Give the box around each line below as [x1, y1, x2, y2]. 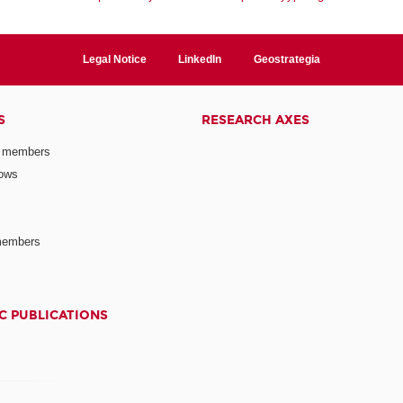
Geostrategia [254, 52, 321, 66]
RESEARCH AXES [201, 112, 309, 128]
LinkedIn [178, 52, 222, 66]
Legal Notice [82, 52, 147, 66]
